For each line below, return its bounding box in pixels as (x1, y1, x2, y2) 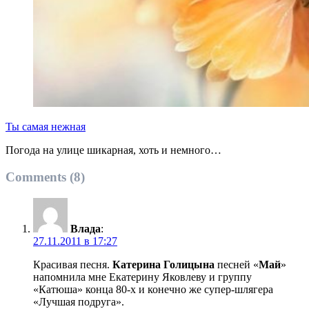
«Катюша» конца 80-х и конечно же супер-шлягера (33, 283, 273, 295)
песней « (215, 258, 259, 270)
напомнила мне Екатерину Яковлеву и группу (33, 270, 252, 283)
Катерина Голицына (112, 258, 215, 270)
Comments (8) (6, 169, 85, 184)
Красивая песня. (33, 258, 112, 270)
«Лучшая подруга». (33, 295, 124, 308)
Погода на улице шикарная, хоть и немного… (6, 144, 221, 157)
